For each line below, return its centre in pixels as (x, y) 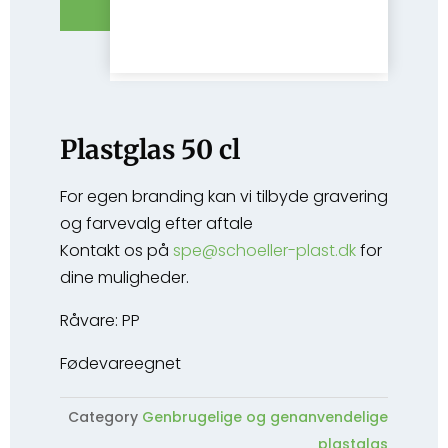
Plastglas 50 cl (150, 149)
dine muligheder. (124, 277)
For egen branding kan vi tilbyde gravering (224, 196)
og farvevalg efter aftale (156, 223)
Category (103, 417)
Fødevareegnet (120, 363)
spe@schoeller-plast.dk (264, 250)
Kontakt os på (116, 250)
